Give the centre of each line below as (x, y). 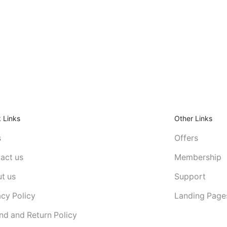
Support (190, 176)
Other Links (194, 118)
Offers (186, 138)
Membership (198, 157)
